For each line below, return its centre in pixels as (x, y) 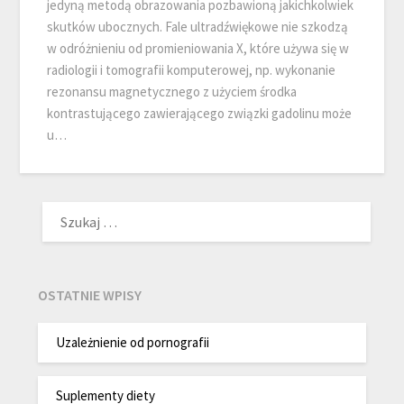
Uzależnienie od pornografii (133, 342)
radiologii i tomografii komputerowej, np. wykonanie (192, 70)
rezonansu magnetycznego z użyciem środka (172, 92)
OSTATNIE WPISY (90, 295)
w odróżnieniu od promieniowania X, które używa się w (198, 49)
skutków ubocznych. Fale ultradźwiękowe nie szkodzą (198, 27)
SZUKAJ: (62, 205)
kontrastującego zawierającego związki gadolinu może (200, 114)
